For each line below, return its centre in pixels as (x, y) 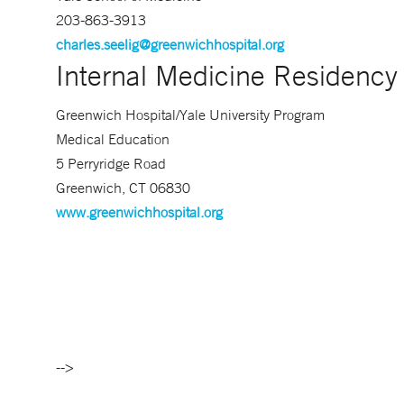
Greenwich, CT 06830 (123, 188)
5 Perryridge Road (111, 163)
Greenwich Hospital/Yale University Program (192, 115)
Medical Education (113, 139)
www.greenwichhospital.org (139, 212)
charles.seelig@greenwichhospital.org (170, 44)
